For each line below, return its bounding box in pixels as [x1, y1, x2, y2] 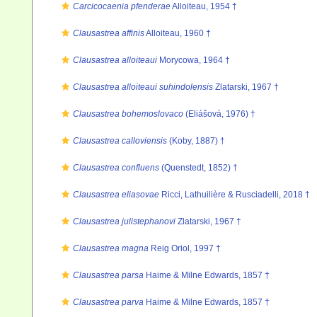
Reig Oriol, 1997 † [149, 243, 221, 253]
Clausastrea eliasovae [73, 190, 159, 200]
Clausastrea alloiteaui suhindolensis [73, 82, 213, 92]
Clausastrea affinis [73, 28, 144, 38]
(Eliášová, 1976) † [183, 109, 255, 119]
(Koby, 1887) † [167, 136, 225, 146]
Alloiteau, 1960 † [144, 28, 211, 38]
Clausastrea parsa [73, 270, 144, 280]
